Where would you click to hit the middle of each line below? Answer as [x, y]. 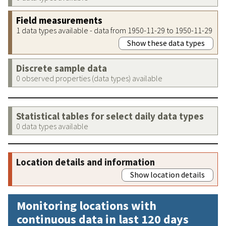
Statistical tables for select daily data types [110, 116]
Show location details [167, 174]
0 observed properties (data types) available [89, 78]
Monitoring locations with [87, 205]
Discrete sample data [62, 68]
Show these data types [166, 43]
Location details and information [86, 162]
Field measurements [59, 20]
